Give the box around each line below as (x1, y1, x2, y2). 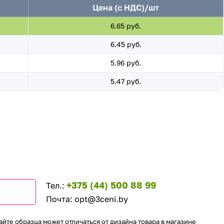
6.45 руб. (110, 40, 141, 48)
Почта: (45, 194, 74, 204)
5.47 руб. (110, 77, 141, 85)
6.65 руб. (110, 21, 141, 30)
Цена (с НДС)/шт (92, 2, 159, 12)
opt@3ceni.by (74, 194, 128, 204)
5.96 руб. (110, 58, 141, 67)
